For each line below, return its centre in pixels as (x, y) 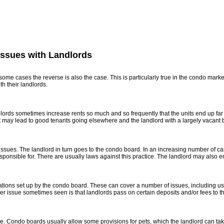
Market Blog (57, 31)
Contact (144, 31)
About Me (104, 31)
